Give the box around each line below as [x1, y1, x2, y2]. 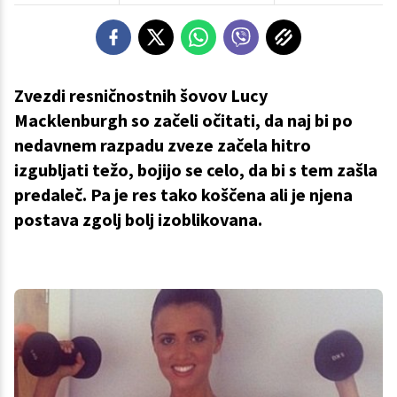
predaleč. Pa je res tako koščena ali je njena [14, 183, 353, 206]
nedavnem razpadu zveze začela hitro [14, 134, 311, 157]
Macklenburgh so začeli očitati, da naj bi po [14, 109, 353, 132]
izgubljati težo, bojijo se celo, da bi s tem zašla [14, 159, 378, 182]
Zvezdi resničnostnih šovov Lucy [14, 84, 268, 107]
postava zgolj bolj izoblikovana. [14, 208, 262, 231]
